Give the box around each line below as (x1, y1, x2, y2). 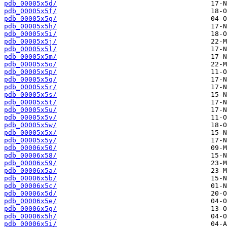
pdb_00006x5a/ (4, 167, 57, 175)
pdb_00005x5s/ (4, 91, 57, 99)
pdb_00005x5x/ (4, 129, 57, 137)
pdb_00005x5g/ (4, 15, 57, 23)
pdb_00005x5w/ (4, 121, 57, 129)
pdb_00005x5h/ (4, 22, 57, 30)
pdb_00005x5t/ (4, 98, 57, 106)
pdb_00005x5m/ (4, 53, 57, 61)
